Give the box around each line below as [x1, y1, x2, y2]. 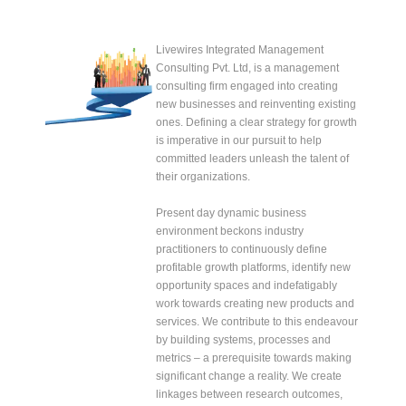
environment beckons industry [155, 225, 304, 237]
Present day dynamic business [155, 207, 306, 219]
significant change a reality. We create [155, 370, 342, 382]
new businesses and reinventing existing [155, 98, 356, 111]
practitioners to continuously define [155, 243, 327, 256]
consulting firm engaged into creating [155, 80, 338, 92]
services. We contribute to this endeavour [155, 315, 358, 328]
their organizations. [155, 170, 250, 183]
